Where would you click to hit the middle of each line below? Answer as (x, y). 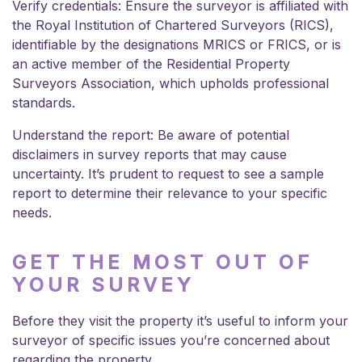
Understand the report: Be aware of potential (151, 135)
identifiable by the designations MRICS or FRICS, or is (177, 44)
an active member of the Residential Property (151, 63)
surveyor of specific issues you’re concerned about (171, 340)
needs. (34, 212)
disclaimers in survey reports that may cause (149, 154)
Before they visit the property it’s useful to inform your (180, 320)
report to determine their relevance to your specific (170, 193)
